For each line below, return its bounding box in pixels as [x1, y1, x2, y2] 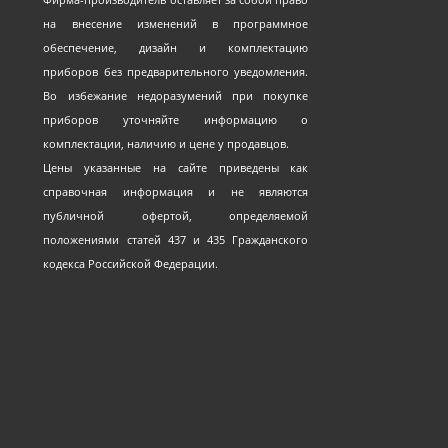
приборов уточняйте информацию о [43, 112, 309, 128]
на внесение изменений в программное [43, 16, 309, 32]
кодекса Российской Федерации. [43, 256, 219, 272]
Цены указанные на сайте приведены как [43, 160, 309, 176]
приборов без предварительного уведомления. [43, 64, 309, 80]
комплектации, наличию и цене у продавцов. [43, 136, 290, 152]
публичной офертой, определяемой [43, 208, 309, 224]
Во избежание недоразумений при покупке [43, 88, 309, 104]
